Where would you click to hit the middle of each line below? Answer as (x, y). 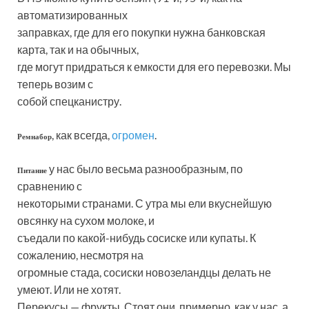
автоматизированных (72, 15)
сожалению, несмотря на (80, 255)
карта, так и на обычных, (78, 50)
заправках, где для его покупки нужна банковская (141, 32)
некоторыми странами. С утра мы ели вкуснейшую (144, 203)
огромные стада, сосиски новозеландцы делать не (144, 272)
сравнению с (50, 186)
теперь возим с (55, 84)
